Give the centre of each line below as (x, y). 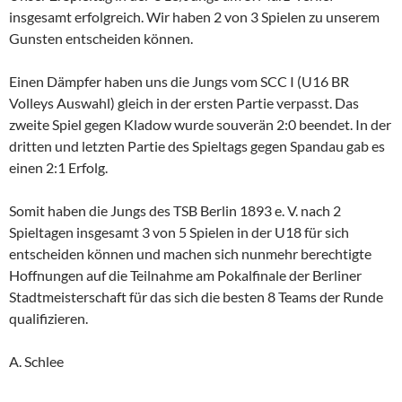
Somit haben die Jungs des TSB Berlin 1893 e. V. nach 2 (175, 211)
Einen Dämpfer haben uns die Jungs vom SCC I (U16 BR (179, 82)
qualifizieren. (48, 319)
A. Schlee (36, 362)
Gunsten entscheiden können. (102, 39)
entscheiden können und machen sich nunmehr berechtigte (190, 254)
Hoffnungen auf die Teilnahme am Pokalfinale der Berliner (185, 275)
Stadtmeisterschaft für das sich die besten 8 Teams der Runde (196, 297)
